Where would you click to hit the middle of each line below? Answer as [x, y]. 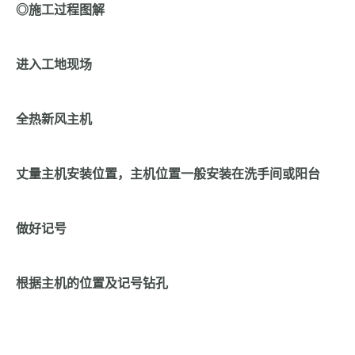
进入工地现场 [54, 65]
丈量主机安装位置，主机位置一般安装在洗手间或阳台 [168, 174]
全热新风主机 [54, 120]
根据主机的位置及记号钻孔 [92, 284]
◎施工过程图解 [60, 10]
